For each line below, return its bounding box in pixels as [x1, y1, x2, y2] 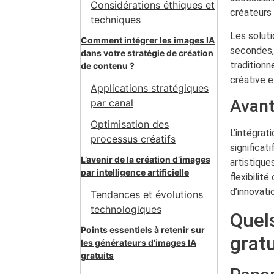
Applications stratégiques [91, 82, 209, 95]
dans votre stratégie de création [81, 48, 213, 59]
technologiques [91, 203, 161, 216]
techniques [91, 13, 141, 26]
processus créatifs [91, 133, 176, 146]
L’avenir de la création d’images [81, 154, 210, 165]
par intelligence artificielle [81, 167, 189, 178]
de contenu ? [81, 61, 135, 72]
